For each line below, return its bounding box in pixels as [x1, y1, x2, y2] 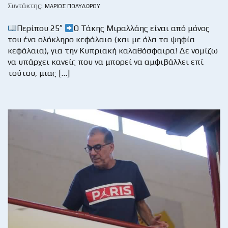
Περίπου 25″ [17, 23, 65, 34]
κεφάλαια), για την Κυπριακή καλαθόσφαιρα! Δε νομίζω [8, 46, 218, 56]
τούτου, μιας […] [8, 68, 70, 78]
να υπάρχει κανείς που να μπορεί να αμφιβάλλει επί [8, 57, 204, 67]
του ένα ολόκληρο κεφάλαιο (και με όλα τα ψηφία [8, 35, 195, 45]
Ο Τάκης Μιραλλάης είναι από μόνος [74, 23, 210, 34]
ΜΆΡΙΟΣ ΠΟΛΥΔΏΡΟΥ [45, 3, 100, 10]
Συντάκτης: [8, 2, 43, 10]
